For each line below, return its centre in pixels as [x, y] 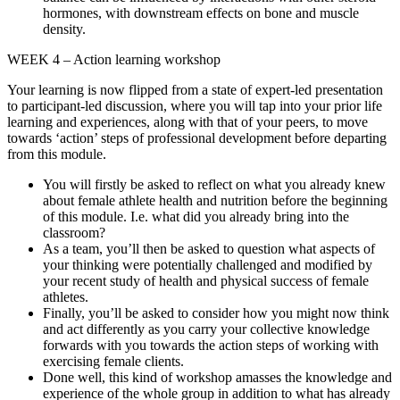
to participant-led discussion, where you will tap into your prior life [195, 105]
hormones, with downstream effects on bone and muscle [201, 12]
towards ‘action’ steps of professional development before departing [197, 137]
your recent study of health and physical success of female [206, 280]
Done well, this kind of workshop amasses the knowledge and [217, 377]
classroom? [74, 232]
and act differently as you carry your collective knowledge [206, 329]
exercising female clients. [113, 361]
